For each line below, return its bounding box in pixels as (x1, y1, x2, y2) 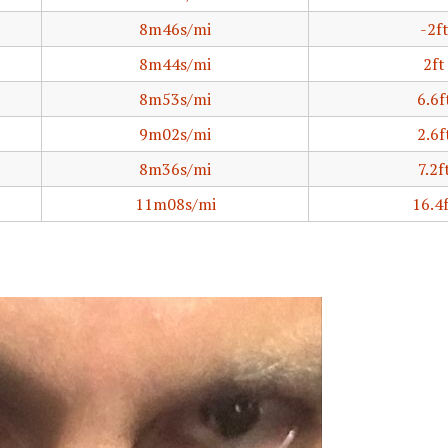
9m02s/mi (139, 123, 211, 145)
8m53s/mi (139, 88, 211, 110)
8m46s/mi (139, 18, 211, 40)
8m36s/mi (139, 158, 211, 180)
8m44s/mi (139, 53, 211, 75)
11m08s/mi (134, 193, 216, 215)
